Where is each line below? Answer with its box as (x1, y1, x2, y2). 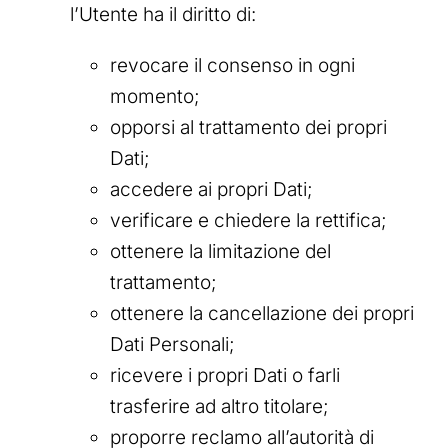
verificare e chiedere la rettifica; (110, 209, 387, 233)
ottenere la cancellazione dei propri (110, 302, 414, 326)
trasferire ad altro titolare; (110, 395, 329, 419)
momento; (110, 85, 200, 109)
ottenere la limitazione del (110, 240, 331, 264)
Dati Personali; (110, 333, 235, 357)
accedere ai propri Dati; (110, 178, 313, 202)
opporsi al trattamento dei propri (110, 116, 387, 140)
